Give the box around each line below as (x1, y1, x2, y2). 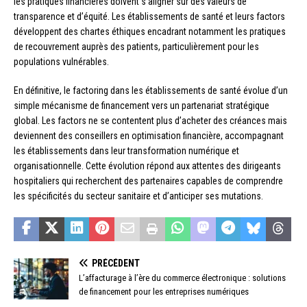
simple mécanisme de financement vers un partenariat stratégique (14, 99, 269, 111)
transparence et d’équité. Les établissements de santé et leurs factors (14, 10, 285, 22)
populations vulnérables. (14, 56, 109, 67)
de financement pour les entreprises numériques (79, 286, 249, 297)
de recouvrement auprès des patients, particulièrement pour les (14, 40, 259, 52)
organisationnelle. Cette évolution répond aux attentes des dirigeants (14, 160, 281, 171)
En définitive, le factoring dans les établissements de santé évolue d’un (14, 84, 288, 96)
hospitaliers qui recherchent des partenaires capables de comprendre (14, 175, 283, 186)
